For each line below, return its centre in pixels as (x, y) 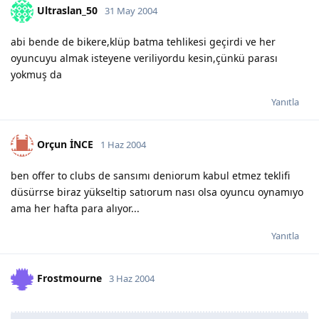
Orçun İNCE (65, 144)
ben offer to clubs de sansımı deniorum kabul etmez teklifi (150, 175)
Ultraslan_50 (67, 10)
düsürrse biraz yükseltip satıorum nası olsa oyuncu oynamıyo (157, 192)
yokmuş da (36, 74)
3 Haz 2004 (132, 278)
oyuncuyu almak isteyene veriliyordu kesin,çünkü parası (144, 58)
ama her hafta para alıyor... (75, 208)
